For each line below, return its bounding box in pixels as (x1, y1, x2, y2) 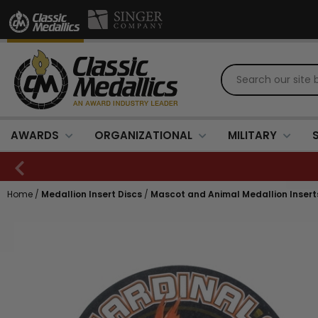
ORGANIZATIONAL (94, 128, 192, 143)
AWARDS (11, 128, 59, 143)
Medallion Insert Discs (41, 188, 142, 200)
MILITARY (228, 128, 277, 143)
